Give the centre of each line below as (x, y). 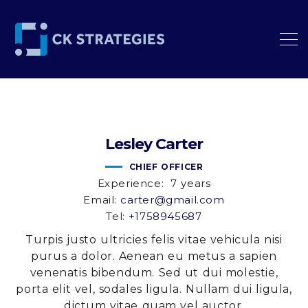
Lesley (128, 144)
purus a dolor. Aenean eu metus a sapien (154, 256)
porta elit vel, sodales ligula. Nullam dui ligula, (154, 289)
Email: (100, 200)
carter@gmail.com (173, 200)
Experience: (131, 183)
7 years (191, 183)
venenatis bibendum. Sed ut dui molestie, (154, 273)
